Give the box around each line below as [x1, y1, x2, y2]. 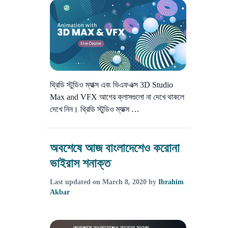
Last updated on [50, 178, 102, 186]
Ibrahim [158, 178, 184, 186]
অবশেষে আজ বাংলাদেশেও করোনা [50, 139, 180, 156]
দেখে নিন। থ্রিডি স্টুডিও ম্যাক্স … [50, 104, 139, 113]
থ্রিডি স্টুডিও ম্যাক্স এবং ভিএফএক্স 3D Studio [50, 80, 173, 89]
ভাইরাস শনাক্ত [50, 154, 110, 172]
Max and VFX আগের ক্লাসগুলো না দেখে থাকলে [50, 92, 184, 101]
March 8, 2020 [102, 178, 147, 186]
